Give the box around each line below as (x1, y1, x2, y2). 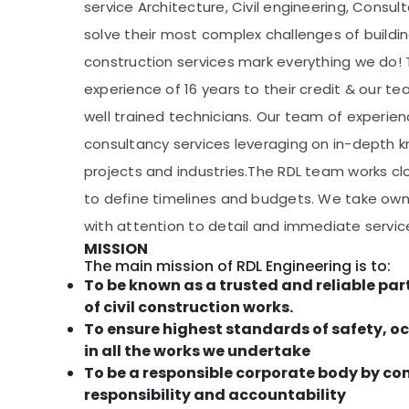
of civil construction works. (84, 297, 293, 319)
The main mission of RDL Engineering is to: (84, 256, 391, 278)
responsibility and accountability (84, 384, 346, 406)
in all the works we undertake (84, 341, 310, 362)
